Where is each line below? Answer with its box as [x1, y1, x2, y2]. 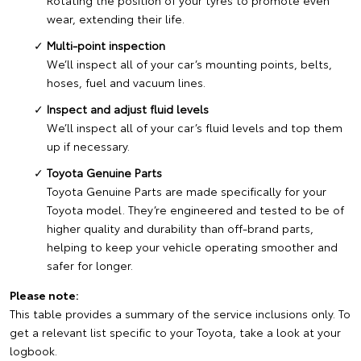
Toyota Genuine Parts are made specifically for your [47, 183, 326, 200]
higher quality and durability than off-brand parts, [47, 220, 313, 237]
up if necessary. [47, 138, 130, 155]
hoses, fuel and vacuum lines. [47, 74, 205, 91]
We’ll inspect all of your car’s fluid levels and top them [47, 119, 342, 136]
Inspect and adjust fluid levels [47, 101, 209, 118]
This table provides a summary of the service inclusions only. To [10, 305, 351, 322]
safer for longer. [47, 257, 133, 274]
